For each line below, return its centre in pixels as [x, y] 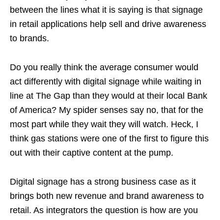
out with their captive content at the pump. [92, 153]
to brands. [29, 38]
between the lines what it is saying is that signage [106, 10]
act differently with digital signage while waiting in [106, 82]
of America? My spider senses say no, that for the [107, 110]
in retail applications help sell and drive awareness [108, 24]
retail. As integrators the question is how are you [104, 210]
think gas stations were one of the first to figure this [109, 138]
